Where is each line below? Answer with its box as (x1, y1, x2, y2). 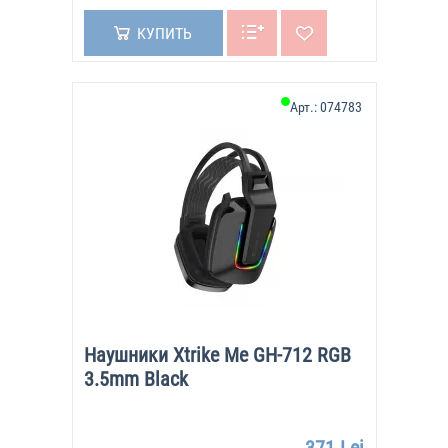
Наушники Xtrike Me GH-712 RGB (83, 343, 351, 367)
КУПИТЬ (136, 24, 192, 43)
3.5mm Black (83, 367, 188, 391)
